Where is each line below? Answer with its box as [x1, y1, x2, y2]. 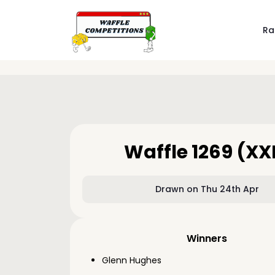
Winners [187, 231, 228, 246]
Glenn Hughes [102, 254, 161, 266]
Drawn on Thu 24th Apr [155, 183, 259, 195]
